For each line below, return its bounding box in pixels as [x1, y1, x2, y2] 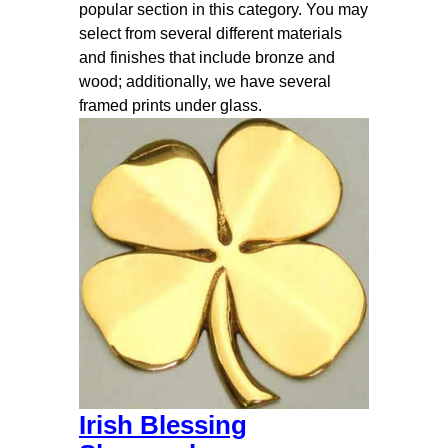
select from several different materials [79, 24, 342, 42]
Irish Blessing [79, 411, 247, 440]
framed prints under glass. [79, 96, 262, 114]
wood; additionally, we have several [79, 72, 331, 90]
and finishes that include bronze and [79, 48, 335, 66]
